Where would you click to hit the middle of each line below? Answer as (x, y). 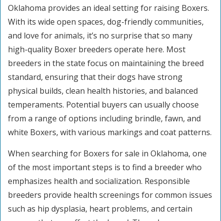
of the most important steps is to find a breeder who (105, 167)
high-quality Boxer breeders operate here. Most (97, 49)
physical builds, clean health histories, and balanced (103, 91)
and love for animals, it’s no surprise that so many (100, 36)
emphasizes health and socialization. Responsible (99, 181)
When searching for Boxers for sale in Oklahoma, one (107, 153)
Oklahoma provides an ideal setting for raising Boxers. (109, 8)
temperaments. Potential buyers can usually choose (103, 105)
